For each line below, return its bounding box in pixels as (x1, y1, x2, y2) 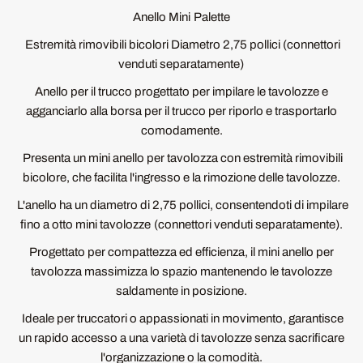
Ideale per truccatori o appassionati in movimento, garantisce (19, 312, 344, 325)
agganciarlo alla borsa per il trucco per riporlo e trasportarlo (25, 105, 338, 117)
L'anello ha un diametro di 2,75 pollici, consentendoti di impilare (14, 199, 349, 211)
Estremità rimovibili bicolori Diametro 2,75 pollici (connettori (22, 38, 341, 51)
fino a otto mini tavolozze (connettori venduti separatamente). (20, 218, 343, 231)
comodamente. (140, 124, 223, 137)
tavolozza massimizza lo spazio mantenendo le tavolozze (30, 265, 333, 278)
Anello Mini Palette (133, 11, 230, 23)
